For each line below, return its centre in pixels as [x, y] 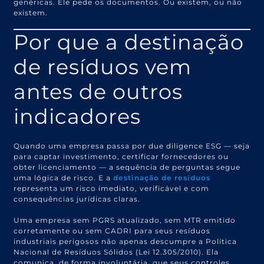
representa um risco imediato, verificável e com [112, 188]
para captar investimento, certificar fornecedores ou [121, 156]
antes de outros [98, 91]
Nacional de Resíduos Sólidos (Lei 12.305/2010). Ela [116, 252]
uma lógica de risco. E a [64, 177]
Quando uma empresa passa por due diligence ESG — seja [132, 146]
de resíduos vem [103, 67]
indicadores [77, 116]
